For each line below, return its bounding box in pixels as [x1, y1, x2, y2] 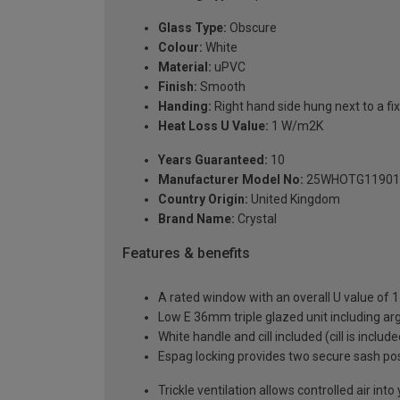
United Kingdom [248, 191, 340, 206]
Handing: [158, 98, 212, 113]
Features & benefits [122, 244, 250, 262]
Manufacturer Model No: [158, 171, 304, 187]
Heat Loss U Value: [158, 118, 269, 133]
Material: [158, 59, 212, 74]
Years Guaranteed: [158, 152, 268, 167]
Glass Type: [158, 20, 227, 35]
